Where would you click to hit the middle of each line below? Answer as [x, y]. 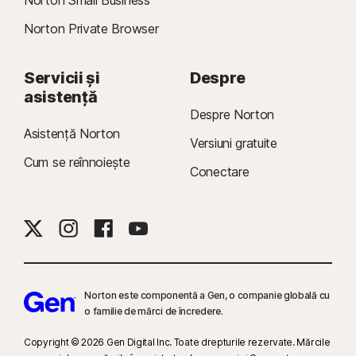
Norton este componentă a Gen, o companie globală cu [207, 295]
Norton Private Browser [91, 28]
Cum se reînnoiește [77, 162]
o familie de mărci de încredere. [154, 311]
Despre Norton [232, 114]
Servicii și [62, 77]
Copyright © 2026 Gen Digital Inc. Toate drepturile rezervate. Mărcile [177, 342]
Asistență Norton [72, 133]
